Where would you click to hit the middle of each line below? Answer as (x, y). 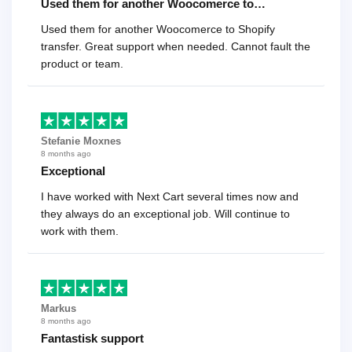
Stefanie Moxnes (81, 141)
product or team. (82, 64)
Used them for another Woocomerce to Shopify (158, 29)
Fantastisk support (92, 338)
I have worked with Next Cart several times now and (170, 196)
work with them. (80, 231)
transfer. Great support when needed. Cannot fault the (176, 47)
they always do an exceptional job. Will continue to (165, 214)
